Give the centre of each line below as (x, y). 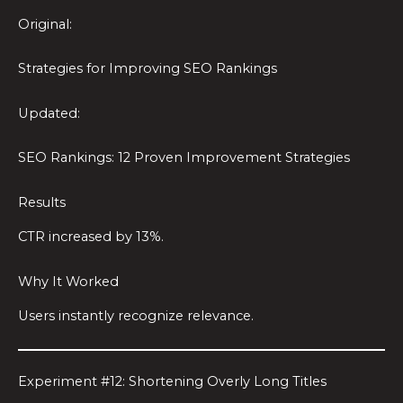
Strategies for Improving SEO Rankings (148, 69)
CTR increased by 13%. (91, 237)
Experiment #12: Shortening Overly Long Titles (172, 382)
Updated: (49, 113)
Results (42, 202)
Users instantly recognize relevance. (136, 315)
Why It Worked (68, 281)
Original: (45, 24)
